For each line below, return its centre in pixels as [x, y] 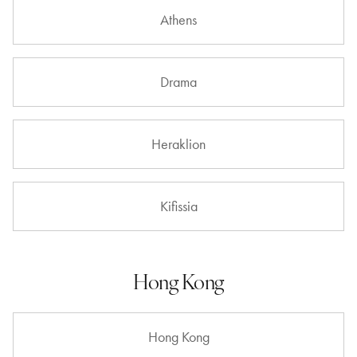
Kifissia [178, 206]
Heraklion [178, 144]
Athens [178, 20]
